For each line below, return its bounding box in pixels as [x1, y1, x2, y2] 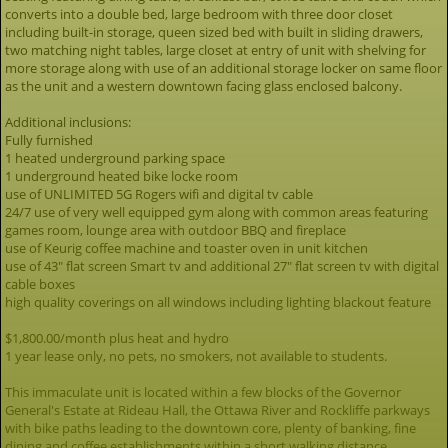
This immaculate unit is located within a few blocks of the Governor [5, 383, 401, 401]
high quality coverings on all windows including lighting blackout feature [5, 293, 431, 311]
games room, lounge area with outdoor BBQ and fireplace [5, 221, 346, 239]
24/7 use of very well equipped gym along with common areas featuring [5, 203, 428, 221]
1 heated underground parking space [5, 149, 225, 167]
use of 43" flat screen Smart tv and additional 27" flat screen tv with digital [5, 257, 439, 275]
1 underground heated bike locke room [5, 167, 238, 185]
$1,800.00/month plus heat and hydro [5, 329, 229, 347]
